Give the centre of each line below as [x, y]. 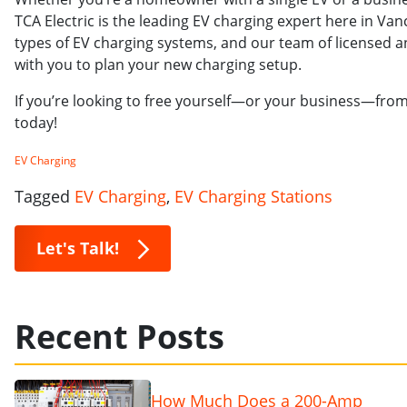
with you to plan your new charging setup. [158, 64]
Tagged [45, 196]
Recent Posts [119, 337]
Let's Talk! [78, 248]
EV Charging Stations [253, 196]
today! [36, 122]
